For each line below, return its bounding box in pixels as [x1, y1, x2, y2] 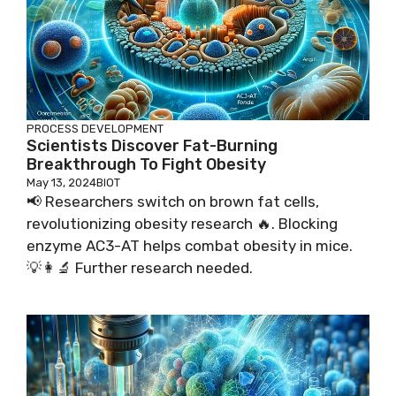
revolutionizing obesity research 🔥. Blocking [27, 214, 338, 232]
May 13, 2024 [27, 175, 96, 189]
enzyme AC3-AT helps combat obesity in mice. [27, 236, 353, 255]
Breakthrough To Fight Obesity [27, 154, 266, 174]
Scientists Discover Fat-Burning [27, 135, 278, 156]
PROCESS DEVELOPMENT [27, 121, 164, 135]
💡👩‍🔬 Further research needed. [27, 258, 253, 277]
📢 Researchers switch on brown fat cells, [27, 192, 319, 210]
